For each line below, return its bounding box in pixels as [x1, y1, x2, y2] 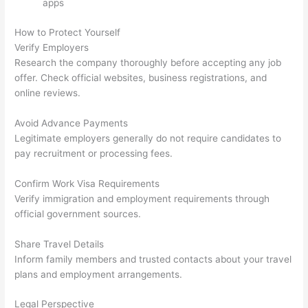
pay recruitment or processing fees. [14, 147, 173, 159]
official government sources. [14, 208, 142, 219]
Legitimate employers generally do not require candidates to [14, 132, 282, 144]
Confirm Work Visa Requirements [14, 177, 160, 189]
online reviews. [14, 87, 81, 98]
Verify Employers [14, 41, 89, 53]
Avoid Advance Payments [14, 117, 129, 129]
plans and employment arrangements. [14, 268, 183, 280]
